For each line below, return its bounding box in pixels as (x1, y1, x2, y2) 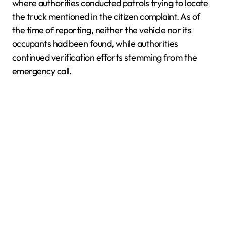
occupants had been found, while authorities (12, 38, 178, 50)
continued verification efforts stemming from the (12, 51, 197, 64)
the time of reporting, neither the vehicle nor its (12, 24, 191, 36)
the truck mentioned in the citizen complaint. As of (12, 11, 200, 23)
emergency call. (12, 65, 72, 77)
